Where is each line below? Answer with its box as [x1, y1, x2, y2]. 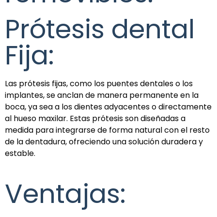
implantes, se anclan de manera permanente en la [5, 89, 199, 101]
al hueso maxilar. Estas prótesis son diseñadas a [5, 112, 186, 124]
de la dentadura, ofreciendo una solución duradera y [5, 136, 203, 147]
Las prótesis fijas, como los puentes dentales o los [5, 77, 193, 89]
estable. [5, 147, 35, 159]
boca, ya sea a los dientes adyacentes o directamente [5, 101, 212, 112]
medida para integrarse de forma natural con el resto [5, 124, 210, 136]
